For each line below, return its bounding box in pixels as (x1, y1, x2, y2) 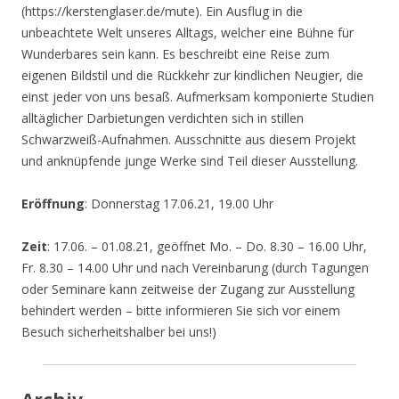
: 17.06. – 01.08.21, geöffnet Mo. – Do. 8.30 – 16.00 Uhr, (47, 238, 367, 256)
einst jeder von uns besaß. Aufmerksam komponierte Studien (21, 88, 374, 106)
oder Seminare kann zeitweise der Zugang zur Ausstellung (21, 281, 354, 298)
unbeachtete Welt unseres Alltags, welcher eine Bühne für (21, 24, 354, 42)
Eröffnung (21, 195, 85, 213)
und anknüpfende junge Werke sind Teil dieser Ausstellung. (21, 152, 358, 170)
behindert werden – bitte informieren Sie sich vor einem (21, 302, 340, 320)
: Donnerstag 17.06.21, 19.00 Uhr (85, 195, 273, 213)
